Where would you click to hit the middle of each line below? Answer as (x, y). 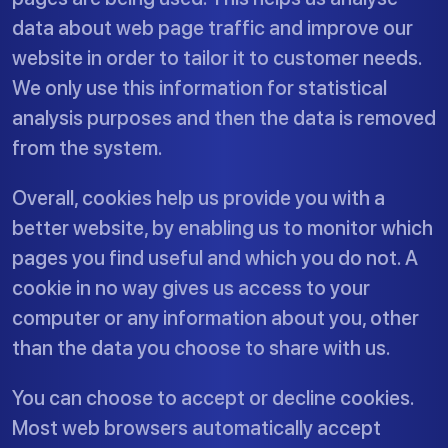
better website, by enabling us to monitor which (222, 228)
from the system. (87, 148)
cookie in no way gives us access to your (191, 288)
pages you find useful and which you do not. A (215, 258)
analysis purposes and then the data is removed (224, 118)
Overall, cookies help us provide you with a (198, 198)
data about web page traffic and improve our (212, 28)
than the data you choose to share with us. (201, 348)
